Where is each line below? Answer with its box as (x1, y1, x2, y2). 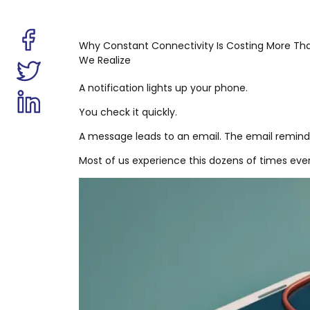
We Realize (79, 53, 131, 68)
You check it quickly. (79, 105, 177, 120)
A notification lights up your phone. (79, 81, 248, 95)
